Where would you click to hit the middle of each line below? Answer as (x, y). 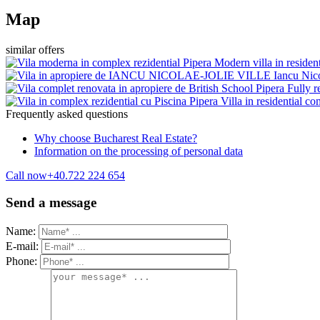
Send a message (51, 203)
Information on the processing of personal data (139, 151)
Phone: (21, 261)
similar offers (35, 49)
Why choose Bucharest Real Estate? (116, 138)
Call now (26, 175)
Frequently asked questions (67, 114)
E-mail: (22, 246)
